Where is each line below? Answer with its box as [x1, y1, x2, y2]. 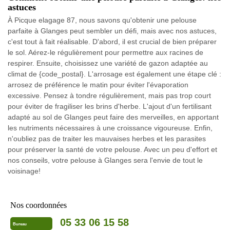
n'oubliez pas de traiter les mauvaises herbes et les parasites [8, 135, 206, 143]
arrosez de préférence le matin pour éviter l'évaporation [8, 81, 188, 89]
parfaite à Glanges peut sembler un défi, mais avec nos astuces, [8, 27, 217, 35]
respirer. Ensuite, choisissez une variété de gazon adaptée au [8, 59, 208, 68]
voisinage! [8, 167, 41, 176]
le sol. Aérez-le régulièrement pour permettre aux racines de [8, 48, 203, 57]
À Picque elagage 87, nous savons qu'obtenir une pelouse [8, 16, 197, 25]
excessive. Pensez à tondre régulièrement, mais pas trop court [8, 91, 211, 100]
